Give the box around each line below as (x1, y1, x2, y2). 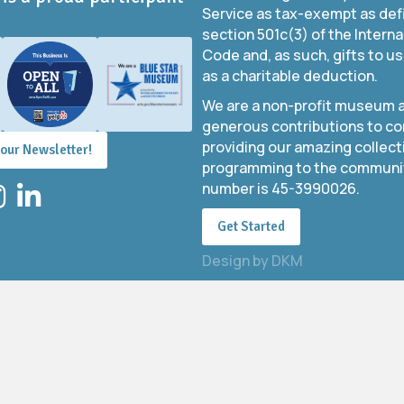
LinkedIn (16, 181, 72, 202)
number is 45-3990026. (202, 179, 360, 198)
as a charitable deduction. (202, 66, 378, 86)
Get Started (217, 218, 285, 234)
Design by (202, 251, 271, 271)
